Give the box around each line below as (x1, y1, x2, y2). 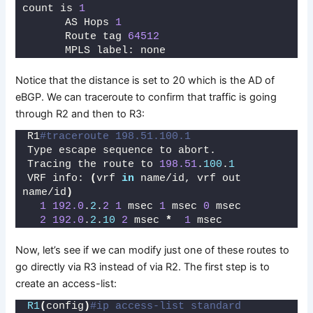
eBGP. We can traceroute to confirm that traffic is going (15, 91, 277, 104)
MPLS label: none (27, 45, 166, 57)
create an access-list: (15, 277, 117, 291)
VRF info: (27, 173, 91, 185)
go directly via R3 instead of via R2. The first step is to (15, 261, 270, 274)
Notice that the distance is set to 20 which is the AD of (15, 74, 275, 87)
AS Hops (27, 17, 116, 29)
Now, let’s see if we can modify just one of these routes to (15, 244, 290, 257)
